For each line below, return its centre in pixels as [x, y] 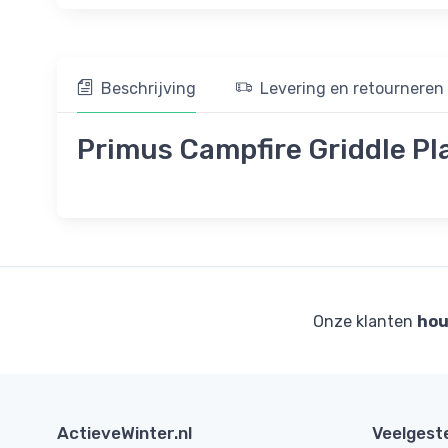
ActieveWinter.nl [124, 432]
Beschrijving [148, 88]
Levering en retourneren [352, 88]
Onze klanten [364, 321]
